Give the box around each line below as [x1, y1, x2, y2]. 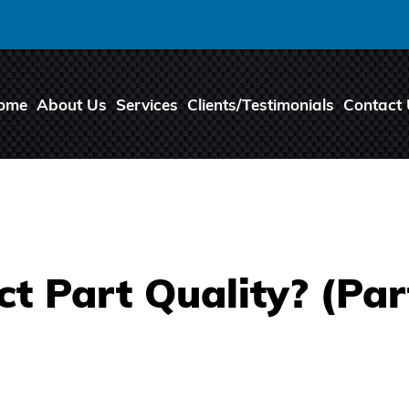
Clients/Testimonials [187, 95, 334, 115]
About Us [37, 95, 107, 115]
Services [116, 95, 178, 115]
